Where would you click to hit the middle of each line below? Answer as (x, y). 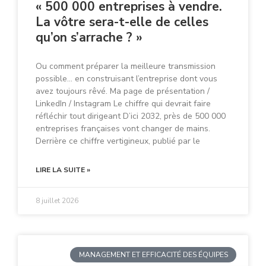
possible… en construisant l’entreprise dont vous (126, 79)
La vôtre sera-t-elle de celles (122, 22)
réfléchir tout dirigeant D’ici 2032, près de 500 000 (131, 116)
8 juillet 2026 (57, 201)
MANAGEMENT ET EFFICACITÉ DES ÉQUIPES (153, 255)
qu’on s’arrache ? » (89, 37)
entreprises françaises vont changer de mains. (123, 129)
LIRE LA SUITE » (63, 170)
